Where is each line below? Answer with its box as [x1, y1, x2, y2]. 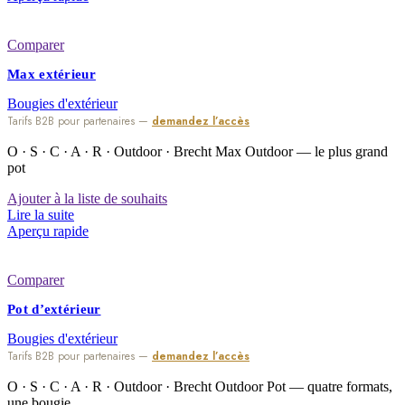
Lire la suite [7, 207, 74, 223]
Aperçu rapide [7, 223, 89, 240]
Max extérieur [7, 67, 96, 82]
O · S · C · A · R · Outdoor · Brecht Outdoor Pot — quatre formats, [7, 379, 392, 395]
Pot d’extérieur [7, 302, 101, 317]
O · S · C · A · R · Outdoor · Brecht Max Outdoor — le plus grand [7, 144, 388, 160]
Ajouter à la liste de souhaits [7, 191, 167, 207]
